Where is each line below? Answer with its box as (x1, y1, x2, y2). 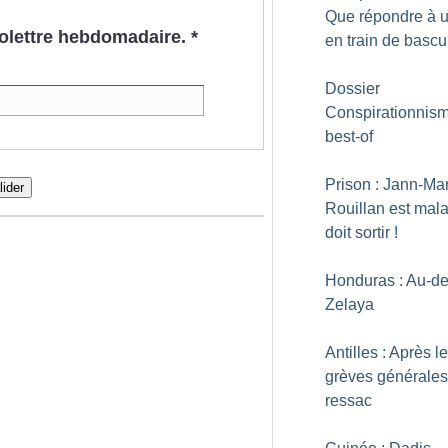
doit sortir (325, 224, 390, 241)
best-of (325, 128, 373, 145)
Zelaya (325, 296, 374, 313)
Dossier (325, 80, 380, 97)
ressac (325, 392, 372, 409)
